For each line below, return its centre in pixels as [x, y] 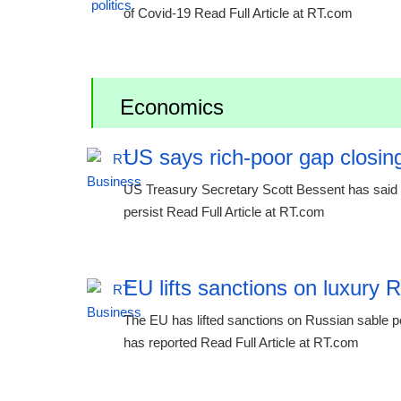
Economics [172, 107]
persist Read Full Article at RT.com [224, 212]
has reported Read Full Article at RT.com [241, 342]
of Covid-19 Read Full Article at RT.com [238, 13]
